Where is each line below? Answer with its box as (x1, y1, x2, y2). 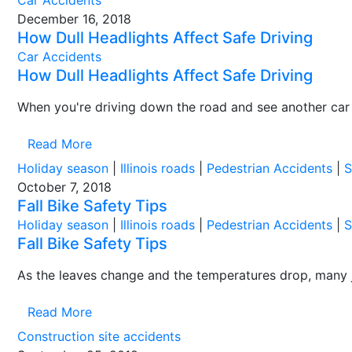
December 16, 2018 (17, 11, 131, 27)
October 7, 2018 (17, 179, 112, 195)
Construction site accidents (17, 328, 181, 344)
